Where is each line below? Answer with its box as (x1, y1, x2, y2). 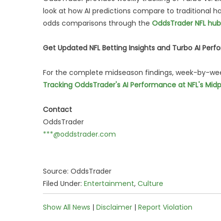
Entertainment (84, 179, 134, 188)
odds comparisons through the (43, 18, 152, 28)
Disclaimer (96, 202, 132, 212)
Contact (43, 105, 72, 114)
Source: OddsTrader (43, 166, 111, 176)
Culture (138, 179, 163, 188)
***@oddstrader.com (43, 129, 116, 139)
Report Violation (138, 202, 192, 212)
